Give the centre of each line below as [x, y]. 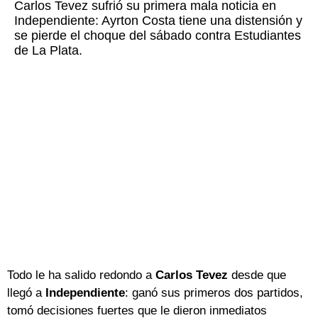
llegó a [26, 293]
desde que [257, 275]
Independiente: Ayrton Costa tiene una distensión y [158, 21]
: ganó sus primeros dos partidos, [214, 293]
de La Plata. [48, 51]
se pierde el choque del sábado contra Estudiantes [158, 36]
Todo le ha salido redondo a [81, 275]
